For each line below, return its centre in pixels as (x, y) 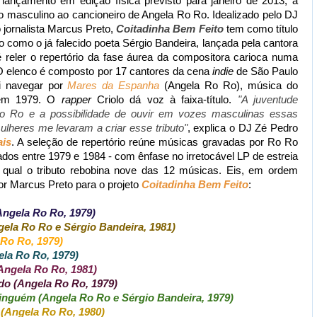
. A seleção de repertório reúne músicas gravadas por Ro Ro (155, 142)
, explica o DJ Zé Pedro (243, 128)
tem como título (261, 29)
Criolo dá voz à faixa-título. (164, 99)
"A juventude (268, 99)
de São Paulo (266, 71)
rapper (76, 99)
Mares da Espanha (114, 85)
